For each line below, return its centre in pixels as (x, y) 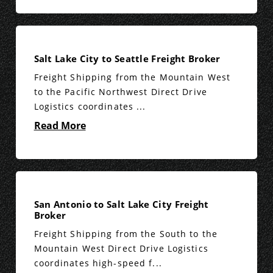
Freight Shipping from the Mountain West (132, 77)
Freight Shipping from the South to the (126, 234)
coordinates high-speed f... (98, 263)
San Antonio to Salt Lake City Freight (121, 204)
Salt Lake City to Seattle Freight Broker (127, 59)
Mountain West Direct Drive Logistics (121, 249)
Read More (60, 126)
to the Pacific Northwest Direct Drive (120, 92)
